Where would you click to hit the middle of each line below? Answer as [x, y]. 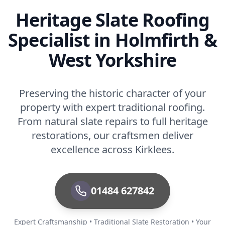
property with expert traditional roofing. [113, 107]
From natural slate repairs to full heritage [113, 121]
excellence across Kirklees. [113, 149]
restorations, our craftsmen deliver [113, 135]
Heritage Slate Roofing [113, 20]
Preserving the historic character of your [113, 93]
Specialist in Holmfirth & [113, 40]
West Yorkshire [113, 60]
